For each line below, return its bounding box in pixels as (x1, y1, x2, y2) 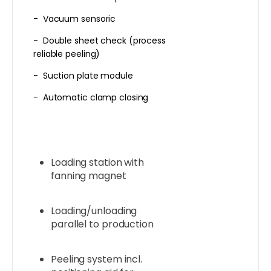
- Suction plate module (33, 70, 133, 82)
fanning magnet (51, 169, 126, 183)
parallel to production (51, 217, 154, 232)
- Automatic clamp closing (33, 91, 149, 104)
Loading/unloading (51, 204, 137, 218)
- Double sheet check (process (33, 34, 166, 47)
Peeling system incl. (51, 252, 142, 267)
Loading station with (51, 155, 144, 170)
